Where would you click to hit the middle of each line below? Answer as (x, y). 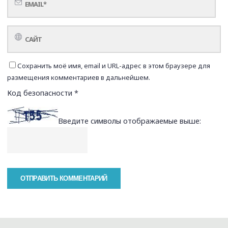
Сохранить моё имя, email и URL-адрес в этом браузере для (114, 65)
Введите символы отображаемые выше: (130, 121)
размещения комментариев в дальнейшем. (79, 77)
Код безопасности (41, 93)
